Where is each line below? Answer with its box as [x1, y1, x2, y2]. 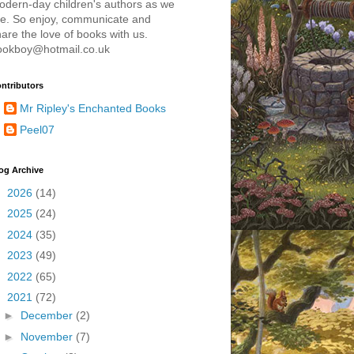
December [20, 309, 76, 322]
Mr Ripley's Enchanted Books [19, 101, 166, 115]
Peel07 [19, 122, 55, 136]
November [20, 330, 76, 343]
